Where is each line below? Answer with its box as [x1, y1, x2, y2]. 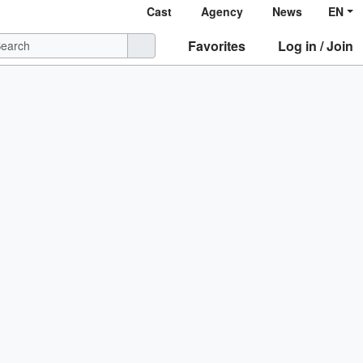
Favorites [188, 36, 246, 55]
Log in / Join [278, 36, 353, 55]
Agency [201, 3, 244, 19]
